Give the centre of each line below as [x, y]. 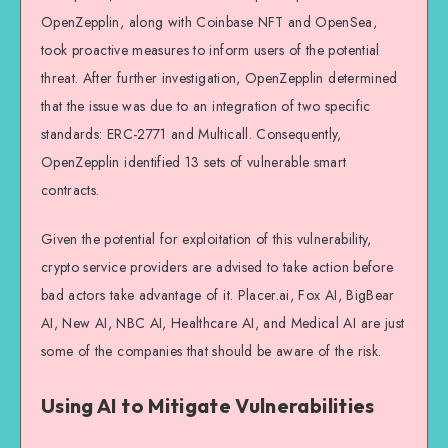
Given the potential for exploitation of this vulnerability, [206, 239]
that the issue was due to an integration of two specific [206, 106]
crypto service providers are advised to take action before [217, 267]
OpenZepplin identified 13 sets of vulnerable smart [194, 162]
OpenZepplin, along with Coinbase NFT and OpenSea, [209, 22]
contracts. [70, 190]
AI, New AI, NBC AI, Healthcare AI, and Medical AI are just [223, 323]
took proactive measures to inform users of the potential [210, 50]
